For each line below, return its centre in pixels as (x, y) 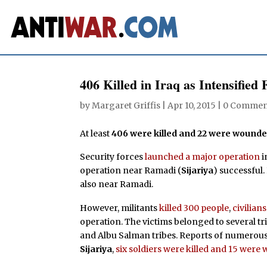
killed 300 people (194, 208)
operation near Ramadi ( (131, 171)
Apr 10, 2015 (192, 105)
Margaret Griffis (126, 105)
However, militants (120, 208)
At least (96, 133)
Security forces (113, 157)
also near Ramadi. (117, 184)
